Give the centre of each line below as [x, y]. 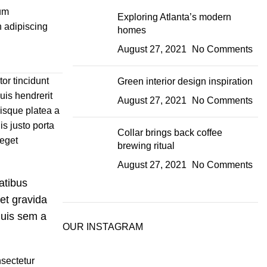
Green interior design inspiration [185, 81]
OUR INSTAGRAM [103, 227]
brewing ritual [146, 146]
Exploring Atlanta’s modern [174, 17]
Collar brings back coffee [170, 133]
